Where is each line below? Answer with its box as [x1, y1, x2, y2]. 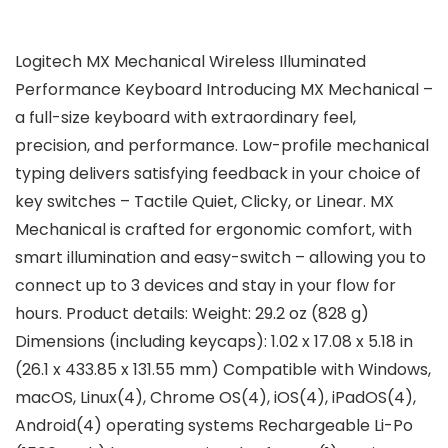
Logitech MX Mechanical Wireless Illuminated [15, 50, 366, 74]
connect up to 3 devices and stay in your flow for [15, 274, 396, 298]
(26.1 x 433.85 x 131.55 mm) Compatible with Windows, [15, 358, 431, 382]
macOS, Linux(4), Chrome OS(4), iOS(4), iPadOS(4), [15, 386, 416, 410]
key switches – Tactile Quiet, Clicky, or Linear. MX [15, 190, 394, 214]
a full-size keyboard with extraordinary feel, [15, 106, 356, 130]
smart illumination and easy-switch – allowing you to [15, 246, 426, 270]
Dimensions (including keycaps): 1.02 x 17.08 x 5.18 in [15, 330, 413, 354]
